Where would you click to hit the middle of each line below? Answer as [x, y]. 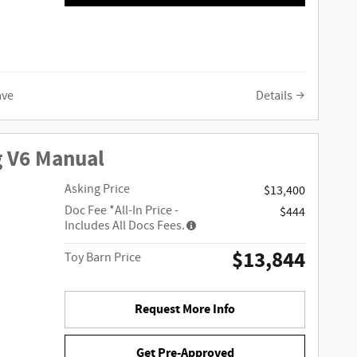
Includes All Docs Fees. [125, 226]
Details [274, 96]
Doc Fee [87, 210]
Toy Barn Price [103, 257]
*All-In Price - [144, 210]
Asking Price [98, 189]
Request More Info [185, 309]
